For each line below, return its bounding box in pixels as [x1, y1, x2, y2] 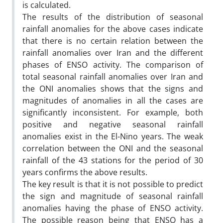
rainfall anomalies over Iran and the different [22, 47, 203, 58]
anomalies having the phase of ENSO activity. [22, 202, 203, 214]
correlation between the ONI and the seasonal [22, 142, 203, 154]
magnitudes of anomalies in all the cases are [22, 95, 203, 106]
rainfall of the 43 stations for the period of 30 [22, 154, 203, 166]
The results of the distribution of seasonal [22, 11, 203, 22]
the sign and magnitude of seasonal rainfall [22, 190, 203, 202]
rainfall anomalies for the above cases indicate [22, 23, 203, 34]
